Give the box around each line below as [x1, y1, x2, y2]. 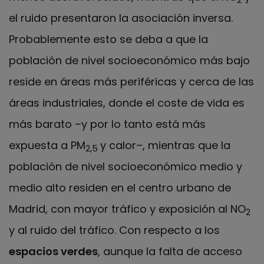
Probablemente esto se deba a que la [9, 32, 208, 47]
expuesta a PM [9, 138, 85, 153]
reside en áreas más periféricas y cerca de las [9, 74, 254, 90]
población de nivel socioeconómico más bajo [9, 53, 250, 68]
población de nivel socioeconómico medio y [9, 159, 242, 174]
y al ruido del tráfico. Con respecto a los [9, 223, 220, 238]
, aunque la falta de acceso [98, 244, 242, 259]
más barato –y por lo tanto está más [9, 117, 206, 132]
